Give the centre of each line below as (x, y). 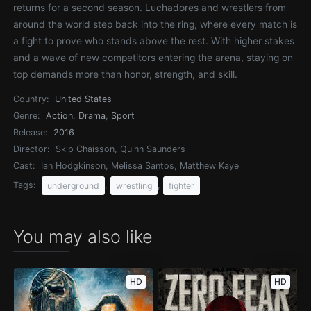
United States (84, 99)
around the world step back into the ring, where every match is (155, 24)
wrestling (134, 185)
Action (60, 116)
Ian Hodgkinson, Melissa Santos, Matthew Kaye (140, 166)
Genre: (27, 116)
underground (74, 185)
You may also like (83, 237)
